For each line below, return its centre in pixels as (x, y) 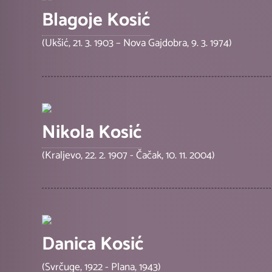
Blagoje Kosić (96, 21)
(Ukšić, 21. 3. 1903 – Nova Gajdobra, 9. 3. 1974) (137, 43)
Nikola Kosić (92, 132)
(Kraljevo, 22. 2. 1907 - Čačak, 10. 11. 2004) (129, 155)
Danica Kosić (93, 244)
